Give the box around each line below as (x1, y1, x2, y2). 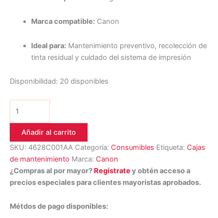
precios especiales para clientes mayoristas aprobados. (10, 178, 201, 187)
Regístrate (94, 166, 130, 175)
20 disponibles (60, 77, 109, 86)
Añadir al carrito (21, 127, 76, 137)
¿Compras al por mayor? (10, 166, 94, 175)
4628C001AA (28, 143, 73, 152)
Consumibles (111, 143, 154, 152)
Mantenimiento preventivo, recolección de (66, 41, 207, 50)
